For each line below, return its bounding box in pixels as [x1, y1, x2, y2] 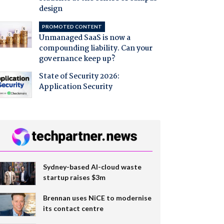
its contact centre [42, 203, 103, 212]
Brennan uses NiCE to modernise [42, 193, 151, 202]
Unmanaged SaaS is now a [38, 32, 130, 44]
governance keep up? [38, 53, 115, 65]
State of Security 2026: [38, 70, 119, 83]
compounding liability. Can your [38, 42, 152, 55]
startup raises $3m [42, 172, 105, 181]
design [38, 3, 62, 15]
